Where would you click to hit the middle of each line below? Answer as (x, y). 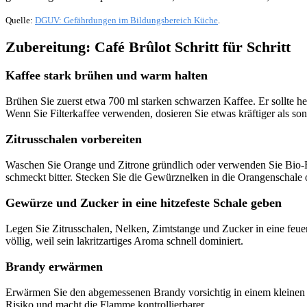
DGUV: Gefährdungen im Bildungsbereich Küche (126, 20)
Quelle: (20, 20)
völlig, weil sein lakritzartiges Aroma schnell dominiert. (124, 241)
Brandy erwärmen (54, 267)
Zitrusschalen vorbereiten (74, 139)
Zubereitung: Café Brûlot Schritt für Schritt (148, 47)
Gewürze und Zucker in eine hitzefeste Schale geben (144, 203)
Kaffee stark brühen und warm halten (107, 76)
